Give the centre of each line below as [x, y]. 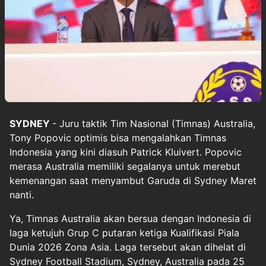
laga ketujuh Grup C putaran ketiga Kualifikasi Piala [124, 232]
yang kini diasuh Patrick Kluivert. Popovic [147, 152]
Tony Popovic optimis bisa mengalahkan [102, 137]
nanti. [22, 194]
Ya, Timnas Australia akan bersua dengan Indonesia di [130, 218]
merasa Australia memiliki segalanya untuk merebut [125, 166]
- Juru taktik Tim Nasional [112, 123]
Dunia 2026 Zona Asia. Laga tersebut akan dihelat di [128, 247]
